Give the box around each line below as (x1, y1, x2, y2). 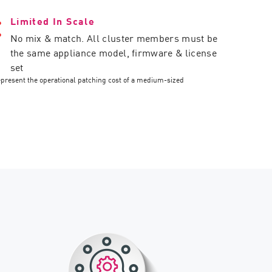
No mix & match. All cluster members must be (10, 30, 218, 45)
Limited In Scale (10, 13, 95, 28)
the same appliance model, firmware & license (10, 45, 217, 59)
